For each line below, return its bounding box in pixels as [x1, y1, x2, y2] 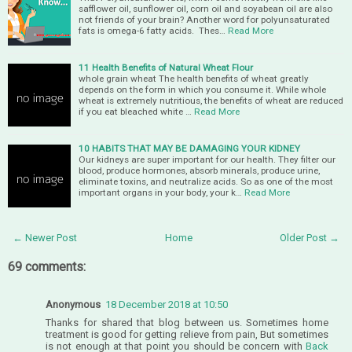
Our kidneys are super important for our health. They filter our [79, 153, 335, 165]
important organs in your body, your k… [79, 186, 242, 198]
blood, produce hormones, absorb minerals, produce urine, [79, 164, 320, 176]
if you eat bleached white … [79, 105, 192, 117]
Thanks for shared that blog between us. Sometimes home [46, 316, 328, 328]
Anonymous [46, 298, 101, 310]
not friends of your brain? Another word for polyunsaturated [79, 13, 330, 25]
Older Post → [280, 231, 339, 244]
